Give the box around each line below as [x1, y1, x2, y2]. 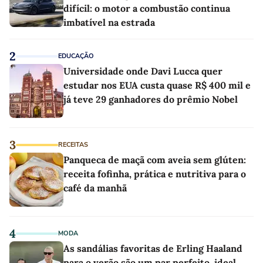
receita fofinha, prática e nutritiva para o [63, 168, 246, 180]
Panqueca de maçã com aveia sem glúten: [63, 154, 246, 166]
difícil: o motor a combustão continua [63, 2, 230, 15]
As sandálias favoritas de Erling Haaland [63, 242, 242, 255]
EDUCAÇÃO [58, 52, 94, 61]
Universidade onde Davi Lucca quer [63, 65, 222, 77]
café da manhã [63, 182, 127, 194]
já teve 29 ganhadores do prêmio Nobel [63, 93, 238, 106]
